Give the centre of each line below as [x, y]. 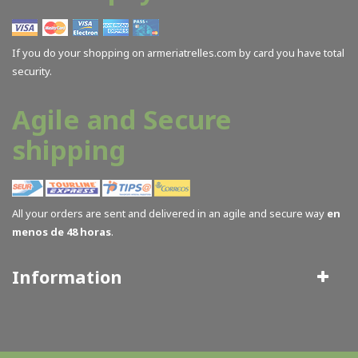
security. [32, 72]
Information [67, 277]
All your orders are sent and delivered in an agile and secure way [169, 214]
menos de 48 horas [62, 232]
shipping [69, 150]
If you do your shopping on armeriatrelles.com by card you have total [178, 53]
